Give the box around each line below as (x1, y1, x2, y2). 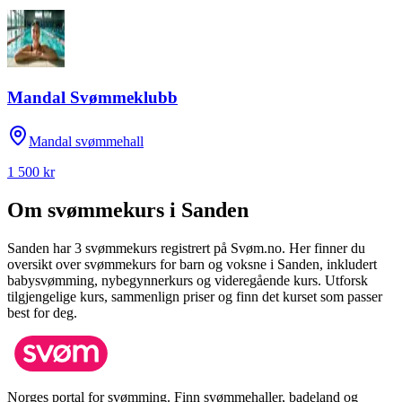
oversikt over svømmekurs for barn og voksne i (7, 256, 277, 272)
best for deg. (7, 304, 77, 320)
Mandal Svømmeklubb (7, 88, 178, 108)
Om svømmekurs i (7, 197, 181, 222)
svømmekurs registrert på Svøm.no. (82, 240, 285, 256)
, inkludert (319, 256, 377, 272)
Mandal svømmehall (29, 133, 144, 149)
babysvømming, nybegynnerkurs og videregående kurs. (7, 272, 321, 288)
